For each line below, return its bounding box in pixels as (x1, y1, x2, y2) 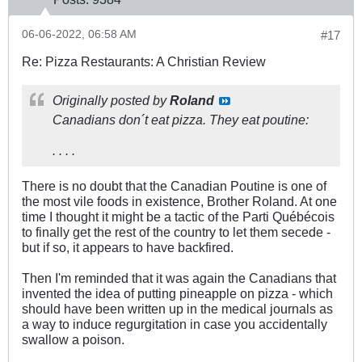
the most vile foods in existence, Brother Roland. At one (22, 193, 337, 208)
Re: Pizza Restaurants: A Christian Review (22, 53, 266, 69)
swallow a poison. (22, 331, 124, 347)
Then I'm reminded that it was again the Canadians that (22, 270, 336, 285)
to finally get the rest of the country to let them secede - (22, 224, 330, 239)
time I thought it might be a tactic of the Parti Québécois (22, 208, 335, 224)
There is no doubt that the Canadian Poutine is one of (22, 178, 326, 193)
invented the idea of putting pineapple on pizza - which (22, 285, 333, 301)
